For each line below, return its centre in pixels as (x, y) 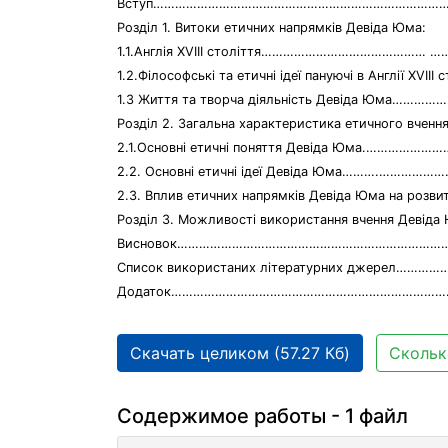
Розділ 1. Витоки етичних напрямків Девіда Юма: (271, 27)
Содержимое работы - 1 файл (262, 416)
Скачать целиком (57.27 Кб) (240, 353)
